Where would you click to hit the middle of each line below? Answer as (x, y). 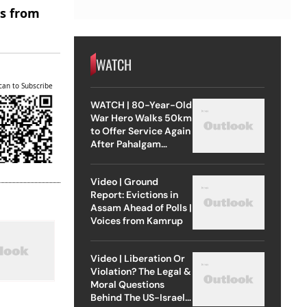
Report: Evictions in (134, 194)
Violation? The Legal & (140, 271)
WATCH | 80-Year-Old (141, 105)
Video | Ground (124, 181)
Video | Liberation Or (137, 258)
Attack (106, 157)
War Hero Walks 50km (141, 118)
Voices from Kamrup (136, 220)
